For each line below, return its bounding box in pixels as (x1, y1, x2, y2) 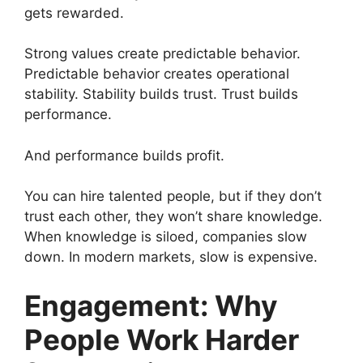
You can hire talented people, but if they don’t (24, 188, 322, 204)
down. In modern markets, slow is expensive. (24, 249, 318, 265)
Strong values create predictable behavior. (24, 45, 301, 62)
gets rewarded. (24, 4, 124, 21)
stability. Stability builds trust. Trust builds (24, 86, 298, 102)
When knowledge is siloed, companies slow (24, 228, 307, 245)
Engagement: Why (24, 288, 278, 322)
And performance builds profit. (24, 147, 224, 164)
